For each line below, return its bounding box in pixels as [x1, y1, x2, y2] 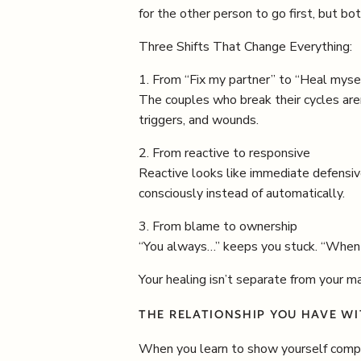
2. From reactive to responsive [139, 144, 310, 162]
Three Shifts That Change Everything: [139, 38, 352, 56]
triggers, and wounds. [139, 111, 259, 129]
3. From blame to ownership [139, 218, 297, 235]
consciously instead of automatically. [139, 185, 345, 202]
